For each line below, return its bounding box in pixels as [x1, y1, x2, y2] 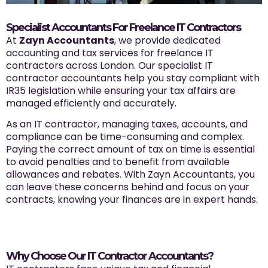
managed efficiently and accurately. [6, 96, 176, 111]
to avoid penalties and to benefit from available [6, 155, 230, 169]
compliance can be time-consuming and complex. [6, 130, 244, 144]
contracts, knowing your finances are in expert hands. [6, 193, 258, 207]
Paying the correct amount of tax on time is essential [6, 142, 255, 157]
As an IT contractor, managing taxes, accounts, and [6, 117, 248, 132]
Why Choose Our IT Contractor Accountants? [6, 249, 213, 263]
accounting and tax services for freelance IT [6, 46, 214, 60]
